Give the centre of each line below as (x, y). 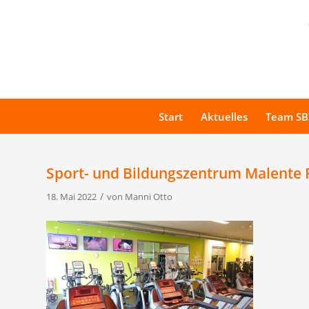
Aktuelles (224, 117)
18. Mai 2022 (71, 197)
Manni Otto (149, 197)
